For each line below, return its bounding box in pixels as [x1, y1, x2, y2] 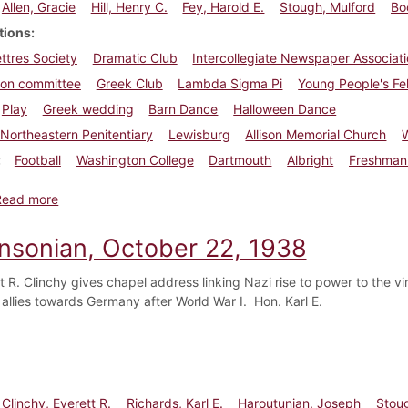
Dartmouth [209, 151, 272, 168]
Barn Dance [148, 100, 219, 117]
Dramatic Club [92, 49, 178, 66]
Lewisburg [168, 126, 230, 142]
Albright [287, 151, 334, 168]
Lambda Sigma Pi [178, 75, 283, 91]
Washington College [76, 151, 194, 168]
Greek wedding [42, 100, 134, 117]
